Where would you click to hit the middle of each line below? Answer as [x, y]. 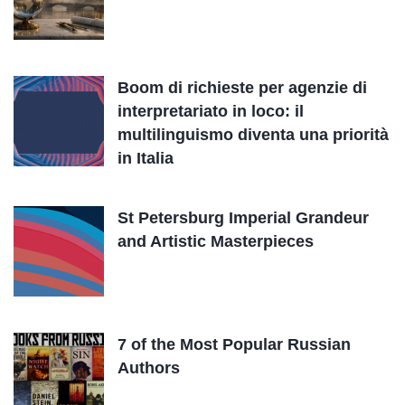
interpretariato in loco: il [211, 111]
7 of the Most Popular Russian [234, 344]
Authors [149, 368]
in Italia [146, 158]
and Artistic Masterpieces [216, 241]
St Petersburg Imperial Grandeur [243, 218]
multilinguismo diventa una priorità [253, 135]
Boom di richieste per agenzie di [242, 88]
